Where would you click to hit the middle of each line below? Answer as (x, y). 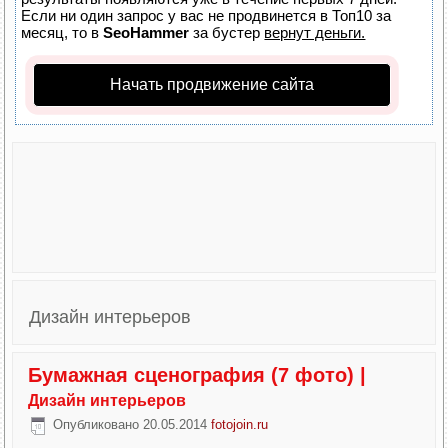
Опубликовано (96, 425)
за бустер (227, 32)
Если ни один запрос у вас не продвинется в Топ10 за (206, 15)
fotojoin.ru (240, 425)
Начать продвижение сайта (212, 84)
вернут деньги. (315, 32)
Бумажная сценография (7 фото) (191, 374)
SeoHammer (146, 32)
